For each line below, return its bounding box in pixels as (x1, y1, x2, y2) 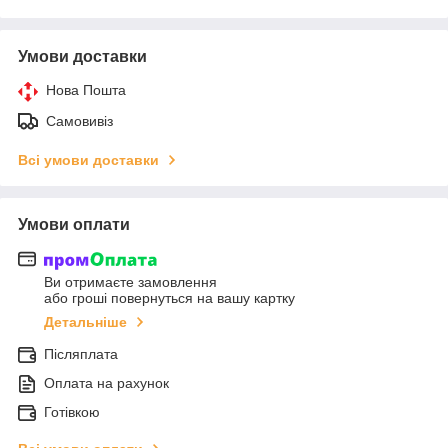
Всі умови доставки (18, 151, 159, 168)
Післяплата (44, 346, 118, 363)
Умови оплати (18, 215, 130, 233)
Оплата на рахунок (44, 375, 169, 392)
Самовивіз (46, 112, 113, 129)
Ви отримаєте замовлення (44, 274, 217, 291)
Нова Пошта (46, 81, 126, 98)
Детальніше (44, 314, 127, 331)
